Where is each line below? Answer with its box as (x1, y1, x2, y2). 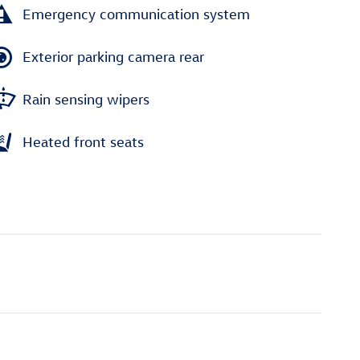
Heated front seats (22, 133, 144, 150)
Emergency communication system (22, 6, 250, 22)
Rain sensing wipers (22, 91, 149, 108)
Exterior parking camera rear (22, 48, 204, 65)
